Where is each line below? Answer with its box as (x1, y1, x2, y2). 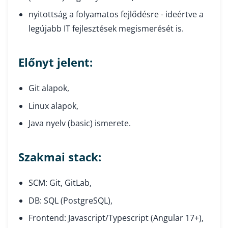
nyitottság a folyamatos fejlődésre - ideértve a (28, 9, 204, 20)
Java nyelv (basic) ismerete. (28, 118, 131, 129)
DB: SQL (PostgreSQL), (28, 194, 112, 206)
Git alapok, (28, 82, 69, 94)
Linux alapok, (28, 100, 78, 111)
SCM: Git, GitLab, (28, 177, 92, 189)
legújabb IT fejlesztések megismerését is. (28, 23, 184, 35)
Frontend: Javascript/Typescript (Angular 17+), (28, 212, 204, 224)
